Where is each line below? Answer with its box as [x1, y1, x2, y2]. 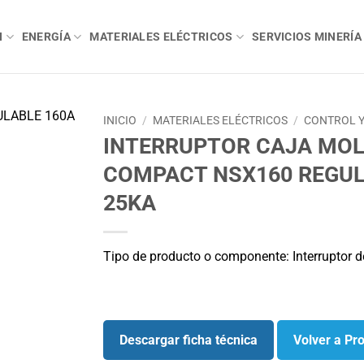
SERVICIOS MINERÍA [251, 29, 362, 44]
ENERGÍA [21, 29, 71, 44]
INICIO [103, 114, 136, 127]
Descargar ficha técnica [119, 332, 258, 349]
